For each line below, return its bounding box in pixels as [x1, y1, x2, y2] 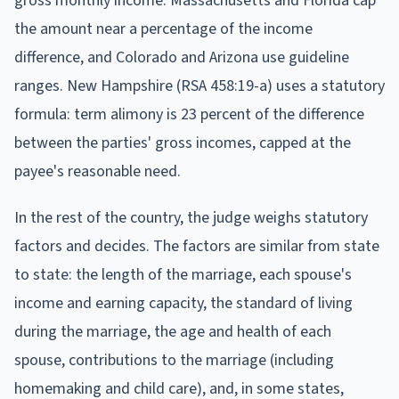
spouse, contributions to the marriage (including [14, 348, 334, 371]
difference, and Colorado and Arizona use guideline [14, 45, 349, 69]
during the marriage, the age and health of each [14, 320, 331, 343]
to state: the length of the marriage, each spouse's [14, 263, 352, 286]
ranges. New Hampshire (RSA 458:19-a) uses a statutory [14, 74, 385, 97]
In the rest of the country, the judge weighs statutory [14, 206, 368, 229]
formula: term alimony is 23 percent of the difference [14, 102, 364, 126]
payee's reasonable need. [14, 159, 181, 183]
